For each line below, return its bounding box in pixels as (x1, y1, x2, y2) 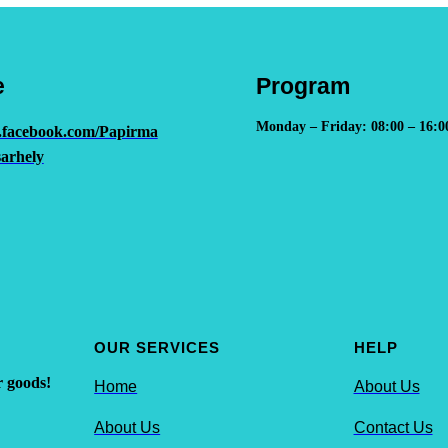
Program (256, 73, 351, 100)
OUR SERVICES (94, 339, 221, 357)
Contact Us (353, 419, 433, 437)
